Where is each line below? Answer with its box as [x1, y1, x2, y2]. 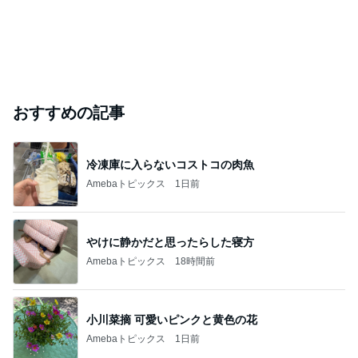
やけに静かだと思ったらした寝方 [86, 235, 254, 249]
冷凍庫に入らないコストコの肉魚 [86, 157, 254, 171]
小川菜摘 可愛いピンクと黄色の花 [86, 312, 257, 326]
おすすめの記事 [13, 104, 125, 121]
